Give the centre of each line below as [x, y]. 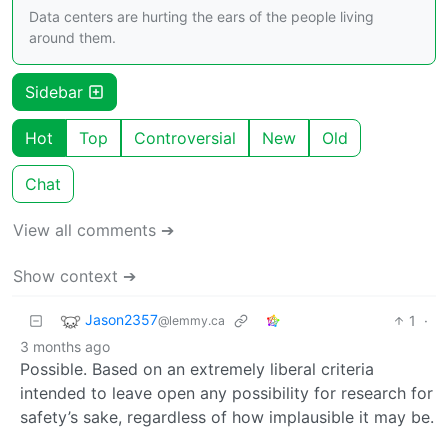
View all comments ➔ [93, 229]
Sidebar [56, 91]
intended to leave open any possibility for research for [226, 392]
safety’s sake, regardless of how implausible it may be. [227, 416]
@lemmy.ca [191, 320]
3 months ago [65, 346]
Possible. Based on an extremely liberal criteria [197, 368]
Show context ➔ [74, 275]
